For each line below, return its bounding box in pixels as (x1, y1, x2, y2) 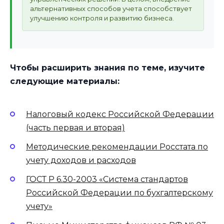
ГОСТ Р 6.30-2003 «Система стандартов (26, 174, 188, 184)
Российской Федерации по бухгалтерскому (26, 188, 213, 198)
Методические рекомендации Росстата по (26, 141, 208, 151)
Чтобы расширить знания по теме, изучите (10, 63, 205, 73)
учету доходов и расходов (26, 155, 136, 165)
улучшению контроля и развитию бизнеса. (30, 14, 174, 22)
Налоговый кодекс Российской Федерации (26, 109, 214, 119)
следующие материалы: (10, 76, 119, 86)
